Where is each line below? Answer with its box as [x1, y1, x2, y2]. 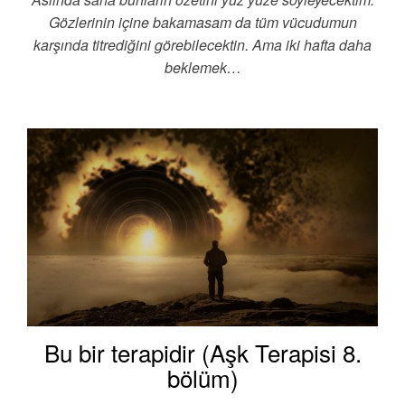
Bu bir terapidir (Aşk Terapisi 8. [43, 334, 362, 369]
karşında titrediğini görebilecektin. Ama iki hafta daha [33, 34, 372, 56]
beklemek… [164, 57, 241, 79]
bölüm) [166, 360, 239, 394]
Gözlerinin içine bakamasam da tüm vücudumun [48, 12, 357, 33]
